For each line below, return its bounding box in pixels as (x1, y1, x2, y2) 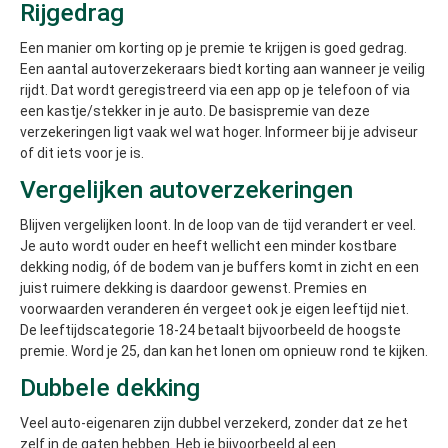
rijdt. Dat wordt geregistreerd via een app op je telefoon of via (20, 82, 410, 99)
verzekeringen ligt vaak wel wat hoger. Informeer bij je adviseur (20, 124, 418, 141)
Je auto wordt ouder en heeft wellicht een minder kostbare (20, 238, 397, 255)
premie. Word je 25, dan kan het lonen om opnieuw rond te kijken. (20, 343, 428, 360)
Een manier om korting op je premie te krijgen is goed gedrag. (20, 40, 407, 57)
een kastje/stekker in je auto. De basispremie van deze (20, 103, 370, 120)
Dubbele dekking (20, 373, 200, 403)
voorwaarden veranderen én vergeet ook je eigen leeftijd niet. (20, 301, 409, 318)
